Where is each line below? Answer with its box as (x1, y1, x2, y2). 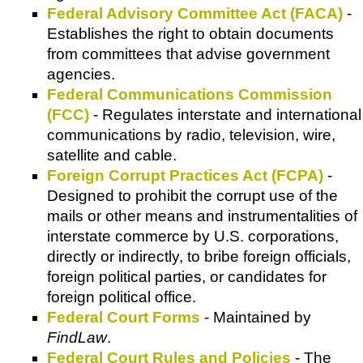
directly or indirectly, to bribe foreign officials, (47, 248, 351, 266)
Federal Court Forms (47, 309, 200, 327)
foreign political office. (47, 288, 196, 306)
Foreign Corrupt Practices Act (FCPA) (47, 167, 323, 185)
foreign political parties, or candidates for (47, 268, 327, 286)
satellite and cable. (47, 147, 177, 164)
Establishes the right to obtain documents (47, 25, 334, 43)
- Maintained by (200, 309, 311, 327)
